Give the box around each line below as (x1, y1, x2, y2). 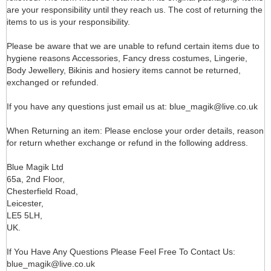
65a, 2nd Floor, (7, 174, 65, 184)
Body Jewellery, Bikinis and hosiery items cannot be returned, (7, 65, 241, 75)
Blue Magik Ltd (7, 162, 64, 172)
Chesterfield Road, (7, 186, 78, 196)
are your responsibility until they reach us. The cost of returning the (7, 4, 263, 15)
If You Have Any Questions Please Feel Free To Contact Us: (7, 246, 235, 256)
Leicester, (7, 198, 44, 208)
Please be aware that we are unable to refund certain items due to (7, 41, 260, 51)
